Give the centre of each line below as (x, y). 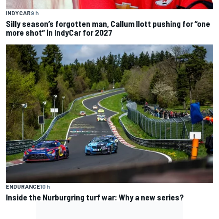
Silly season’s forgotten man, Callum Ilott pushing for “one (108, 24)
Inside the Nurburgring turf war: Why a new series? (95, 197)
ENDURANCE (23, 186)
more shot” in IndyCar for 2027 (59, 33)
